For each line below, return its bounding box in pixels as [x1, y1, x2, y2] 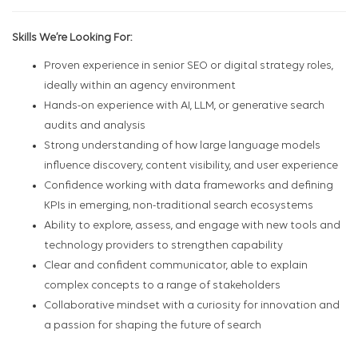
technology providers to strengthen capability [44, 240, 283, 253]
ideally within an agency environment [44, 80, 236, 93]
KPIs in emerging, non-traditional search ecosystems [44, 200, 313, 213]
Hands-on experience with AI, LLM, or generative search [44, 100, 324, 113]
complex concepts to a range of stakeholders [44, 280, 280, 292]
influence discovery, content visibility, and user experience [44, 160, 338, 173]
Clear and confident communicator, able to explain [44, 260, 308, 272]
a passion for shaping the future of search [44, 320, 261, 332]
